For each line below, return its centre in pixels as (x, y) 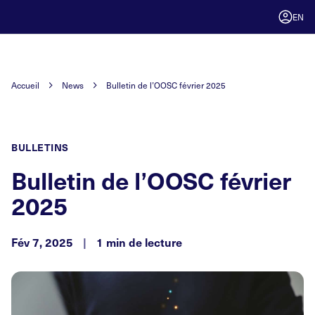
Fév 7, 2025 (44, 242)
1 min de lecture (138, 242)
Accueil (25, 85)
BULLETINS (40, 147)
